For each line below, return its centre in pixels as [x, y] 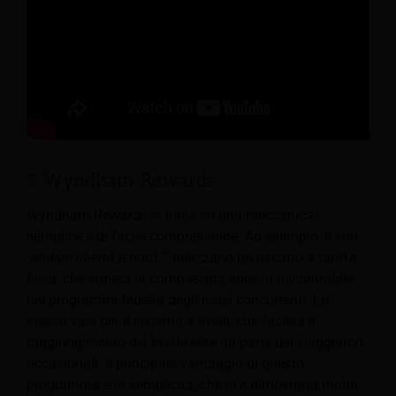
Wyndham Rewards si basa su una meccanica [170, 215]
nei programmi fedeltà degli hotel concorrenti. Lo [178, 300]
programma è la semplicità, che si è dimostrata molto [192, 385]
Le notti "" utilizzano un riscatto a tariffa [234, 257]
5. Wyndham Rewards [121, 179]
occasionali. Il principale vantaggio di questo [165, 363]
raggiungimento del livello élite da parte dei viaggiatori [195, 342]
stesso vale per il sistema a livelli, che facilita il [171, 321]
